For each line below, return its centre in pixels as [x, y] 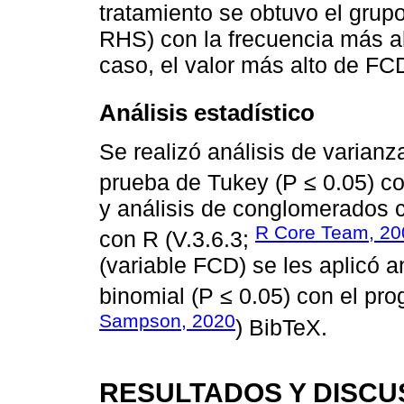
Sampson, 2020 [167, 320]
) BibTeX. [281, 327]
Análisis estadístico [207, 113]
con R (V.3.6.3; [177, 239]
